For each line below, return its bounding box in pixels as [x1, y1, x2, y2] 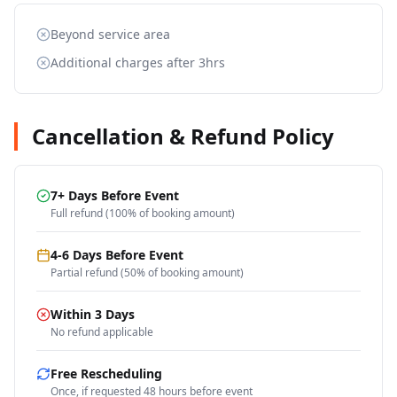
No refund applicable [51, 324, 153, 339]
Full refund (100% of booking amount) [51, 206, 235, 221]
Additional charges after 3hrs [51, 54, 225, 71]
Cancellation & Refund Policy [32, 121, 334, 151]
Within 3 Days [51, 306, 135, 323]
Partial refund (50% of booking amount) [51, 265, 244, 280]
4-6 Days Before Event [51, 246, 183, 263]
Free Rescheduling [51, 365, 162, 382]
